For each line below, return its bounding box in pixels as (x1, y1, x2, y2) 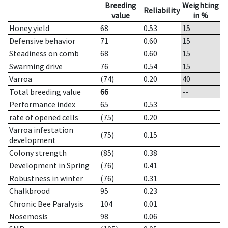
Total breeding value (9, 87, 81, 97)
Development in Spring (9, 160, 90, 171)
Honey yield (9, 23, 49, 34)
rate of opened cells (9, 112, 78, 123)
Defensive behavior (9, 36, 75, 46)
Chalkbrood (9, 186, 50, 196)
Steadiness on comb (9, 48, 79, 59)
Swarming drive (9, 61, 63, 72)
